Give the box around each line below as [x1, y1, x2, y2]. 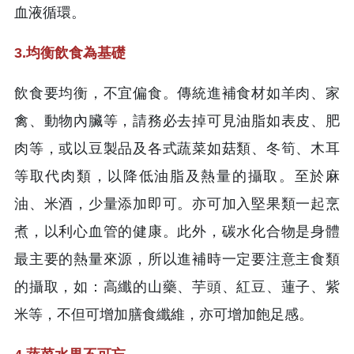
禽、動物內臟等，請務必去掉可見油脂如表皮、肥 [14, 112, 340, 129]
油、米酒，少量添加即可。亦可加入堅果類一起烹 [14, 195, 340, 212]
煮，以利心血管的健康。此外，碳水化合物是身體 [14, 223, 340, 239]
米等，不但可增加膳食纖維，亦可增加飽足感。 [14, 306, 313, 322]
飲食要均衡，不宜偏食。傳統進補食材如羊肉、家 [14, 85, 340, 101]
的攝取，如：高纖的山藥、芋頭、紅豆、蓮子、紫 [14, 278, 340, 295]
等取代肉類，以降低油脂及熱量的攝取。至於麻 [14, 168, 340, 184]
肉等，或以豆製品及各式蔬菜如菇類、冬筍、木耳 [14, 140, 340, 156]
